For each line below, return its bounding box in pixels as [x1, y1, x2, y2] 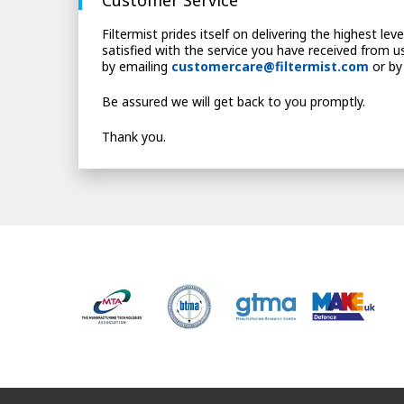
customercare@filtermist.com [171, 57, 370, 75]
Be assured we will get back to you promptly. [102, 92, 366, 110]
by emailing [102, 57, 172, 75]
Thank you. [102, 127, 167, 145]
